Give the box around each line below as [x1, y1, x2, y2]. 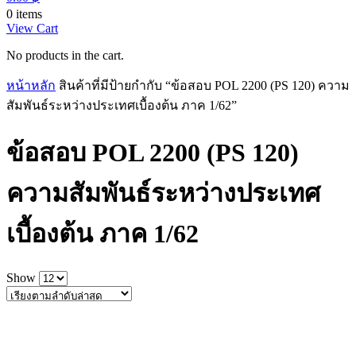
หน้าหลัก [6, 79, 56, 92]
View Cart [6, 21, 58, 35]
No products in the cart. [6, 48, 124, 62]
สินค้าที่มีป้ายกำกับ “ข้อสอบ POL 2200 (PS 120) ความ [59, 79, 350, 92]
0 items [6, 7, 42, 21]
